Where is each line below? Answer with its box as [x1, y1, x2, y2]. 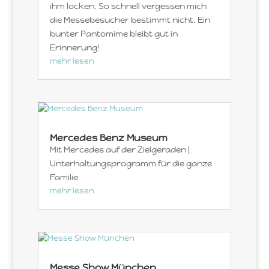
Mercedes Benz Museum [49, 131, 168, 144]
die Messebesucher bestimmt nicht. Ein [49, 14, 210, 25]
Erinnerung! [49, 41, 100, 53]
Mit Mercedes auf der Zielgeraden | [49, 144, 190, 155]
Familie [49, 171, 78, 183]
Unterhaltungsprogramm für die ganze [49, 157, 212, 169]
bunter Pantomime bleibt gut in [49, 28, 178, 39]
